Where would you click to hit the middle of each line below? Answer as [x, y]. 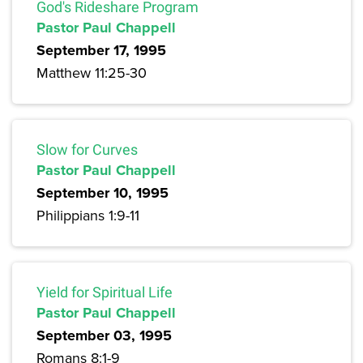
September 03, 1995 [104, 336]
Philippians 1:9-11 [88, 216]
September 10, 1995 [102, 193]
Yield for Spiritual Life [105, 293]
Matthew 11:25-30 [92, 73]
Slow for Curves [87, 150]
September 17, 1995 [101, 51]
